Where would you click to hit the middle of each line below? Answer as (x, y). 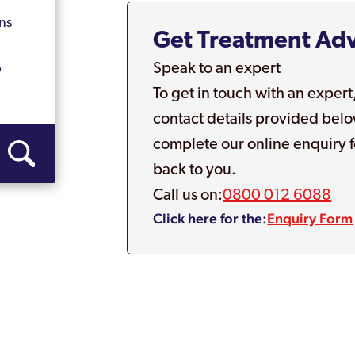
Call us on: (188, 196)
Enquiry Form (310, 218)
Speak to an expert (217, 69)
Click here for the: (210, 218)
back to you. (195, 170)
